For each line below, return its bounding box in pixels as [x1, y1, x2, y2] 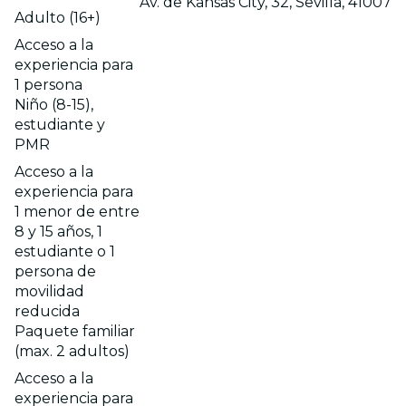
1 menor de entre [14, 202, 140, 220]
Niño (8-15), [14, 95, 93, 113]
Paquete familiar [14, 322, 135, 340]
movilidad [14, 282, 84, 300]
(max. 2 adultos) [14, 342, 130, 360]
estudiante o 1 [14, 242, 115, 260]
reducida [14, 302, 80, 320]
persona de [14, 262, 96, 280]
